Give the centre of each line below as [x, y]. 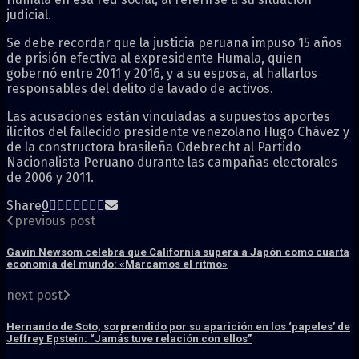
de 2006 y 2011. [50, 177]
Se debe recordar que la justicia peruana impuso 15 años [174, 42]
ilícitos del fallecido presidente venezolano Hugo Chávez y [178, 131]
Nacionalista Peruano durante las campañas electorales [172, 162]
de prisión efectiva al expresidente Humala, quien [154, 58]
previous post [55, 220]
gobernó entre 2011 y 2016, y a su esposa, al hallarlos [162, 73]
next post [34, 296]
